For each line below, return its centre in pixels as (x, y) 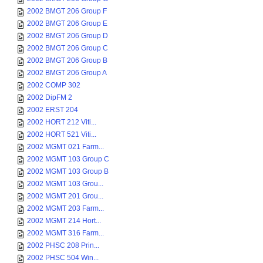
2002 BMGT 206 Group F (67, 11)
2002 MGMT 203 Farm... (65, 208)
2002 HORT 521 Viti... (62, 134)
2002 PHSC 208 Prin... (63, 245)
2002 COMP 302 (54, 85)
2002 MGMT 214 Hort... (64, 221)
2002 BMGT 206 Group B (67, 60)
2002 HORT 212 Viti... (62, 122)
